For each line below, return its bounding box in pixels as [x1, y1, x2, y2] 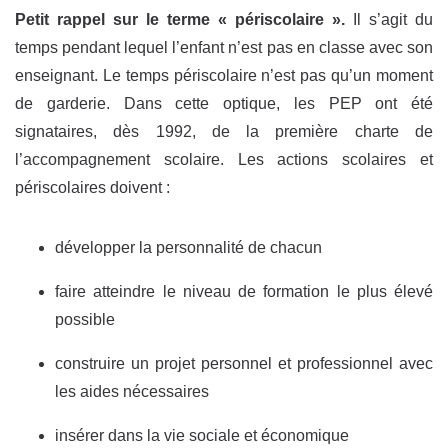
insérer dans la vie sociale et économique [55, 426, 349, 444]
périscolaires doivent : [15, 178, 170, 196]
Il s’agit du [345, 10, 433, 28]
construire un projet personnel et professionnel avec [55, 354, 433, 372]
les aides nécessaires [55, 382, 209, 400]
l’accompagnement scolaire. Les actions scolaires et [15, 150, 433, 168]
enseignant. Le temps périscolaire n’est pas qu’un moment [15, 66, 433, 84]
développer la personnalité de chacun [55, 238, 322, 256]
